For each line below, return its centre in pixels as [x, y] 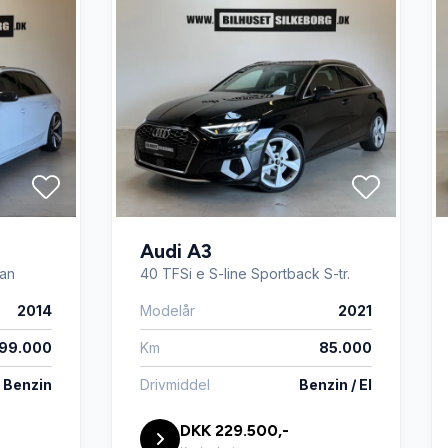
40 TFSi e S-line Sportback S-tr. [245, 273]
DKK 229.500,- [234, 430]
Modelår [167, 310]
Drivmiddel [175, 384]
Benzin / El [335, 384]
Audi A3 [176, 251]
